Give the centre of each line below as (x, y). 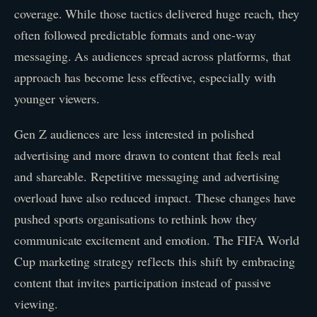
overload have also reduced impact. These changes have (155, 198)
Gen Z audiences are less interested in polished (134, 134)
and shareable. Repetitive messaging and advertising (147, 177)
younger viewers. (57, 99)
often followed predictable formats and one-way (135, 35)
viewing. (36, 304)
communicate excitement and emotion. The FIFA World (157, 240)
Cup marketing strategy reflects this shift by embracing (155, 261)
